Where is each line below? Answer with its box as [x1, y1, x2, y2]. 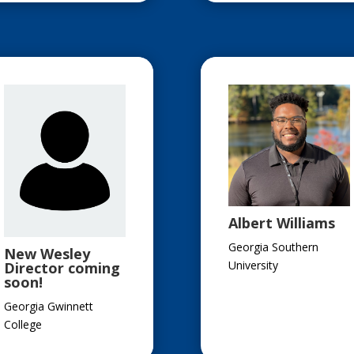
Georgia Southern [228, 239, 318, 255]
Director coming [3, 258, 120, 277]
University [228, 258, 278, 273]
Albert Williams [228, 213, 335, 233]
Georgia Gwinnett [3, 299, 93, 314]
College [3, 317, 42, 332]
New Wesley [3, 244, 90, 263]
